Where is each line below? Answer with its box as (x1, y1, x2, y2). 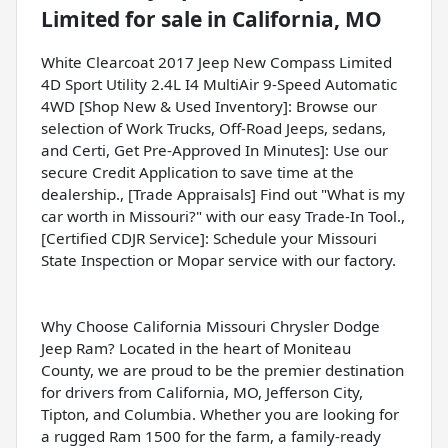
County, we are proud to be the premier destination (41, 360, 404, 381)
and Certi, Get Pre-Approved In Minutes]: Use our (41, 140, 388, 161)
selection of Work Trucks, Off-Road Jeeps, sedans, (41, 118, 386, 139)
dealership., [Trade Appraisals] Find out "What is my (41, 184, 405, 205)
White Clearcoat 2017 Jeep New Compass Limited (41, 52, 392, 73)
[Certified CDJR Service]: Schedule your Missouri (41, 228, 377, 249)
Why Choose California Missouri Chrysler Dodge (41, 316, 380, 337)
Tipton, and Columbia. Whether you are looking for (41, 404, 399, 425)
